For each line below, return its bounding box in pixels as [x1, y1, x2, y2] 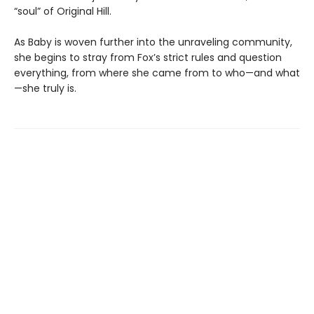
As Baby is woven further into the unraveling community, [14, 34, 292, 49]
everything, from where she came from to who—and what [14, 65, 300, 80]
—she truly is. [14, 81, 76, 95]
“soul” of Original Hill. [14, 4, 111, 18]
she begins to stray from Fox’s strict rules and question [14, 50, 282, 64]
